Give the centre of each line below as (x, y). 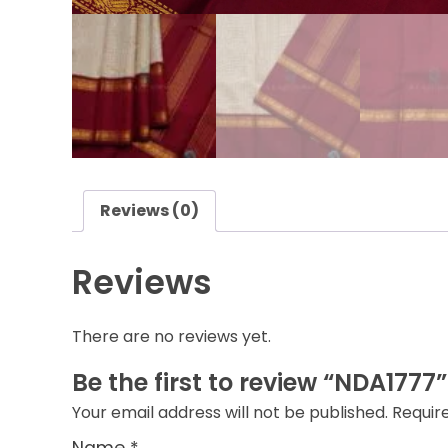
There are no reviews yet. (171, 336)
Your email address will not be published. (230, 412)
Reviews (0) (149, 210)
